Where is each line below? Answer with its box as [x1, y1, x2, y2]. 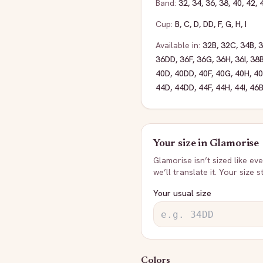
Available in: [156, 40, 200, 50]
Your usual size [153, 188, 211, 198]
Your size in [153, 139, 210, 149]
